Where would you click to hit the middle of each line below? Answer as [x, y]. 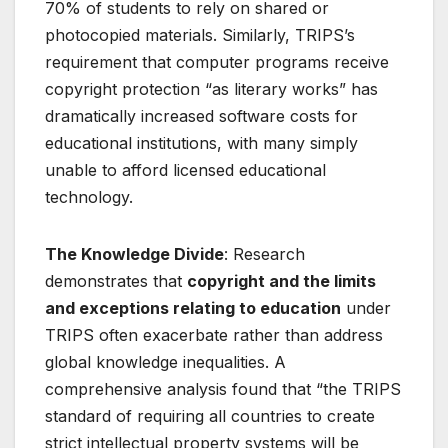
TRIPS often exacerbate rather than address [214, 334]
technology [87, 196]
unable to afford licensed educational [185, 169]
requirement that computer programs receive [217, 61]
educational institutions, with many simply [201, 142]
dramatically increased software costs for [201, 115]
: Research [264, 253]
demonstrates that [116, 280]
